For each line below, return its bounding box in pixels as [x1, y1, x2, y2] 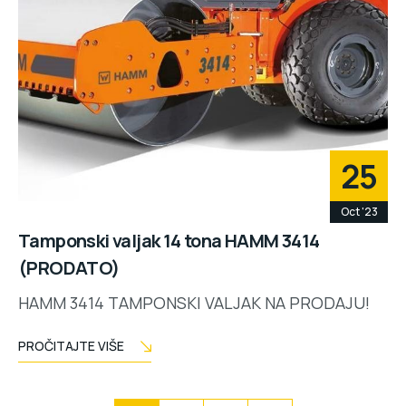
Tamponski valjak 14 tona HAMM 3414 [18, 228, 320, 253]
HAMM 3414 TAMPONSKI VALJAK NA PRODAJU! [18, 292, 370, 314]
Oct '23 [340, 204, 378, 219]
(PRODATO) [18, 256, 120, 280]
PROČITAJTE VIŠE [18, 337, 124, 354]
